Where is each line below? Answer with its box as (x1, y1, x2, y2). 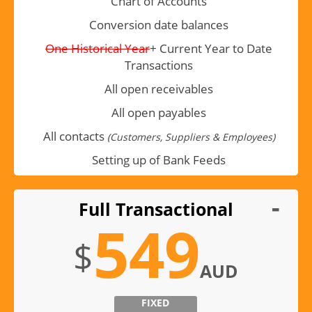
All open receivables (104, 81, 213, 97)
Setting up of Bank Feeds (92, 152, 226, 169)
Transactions (125, 57, 193, 74)
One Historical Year (45, 40, 150, 57)
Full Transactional (78, 197, 233, 221)
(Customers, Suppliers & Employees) (104, 130, 275, 144)
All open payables (111, 104, 206, 121)
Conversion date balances (89, 17, 228, 33)
